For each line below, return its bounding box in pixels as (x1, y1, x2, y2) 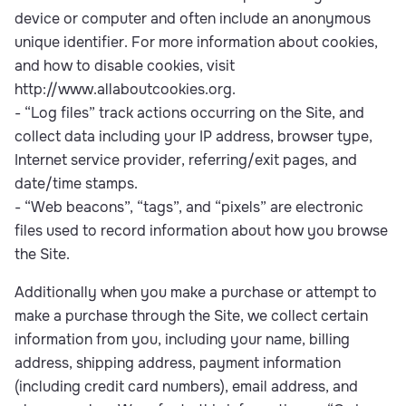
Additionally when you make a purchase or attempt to (14, 283, 377, 302)
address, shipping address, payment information (14, 353, 341, 372)
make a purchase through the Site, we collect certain (14, 306, 368, 325)
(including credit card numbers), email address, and (14, 377, 358, 396)
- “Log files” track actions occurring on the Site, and (14, 103, 364, 122)
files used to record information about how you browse (14, 221, 388, 240)
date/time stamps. (14, 174, 138, 193)
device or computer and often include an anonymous (14, 9, 371, 28)
